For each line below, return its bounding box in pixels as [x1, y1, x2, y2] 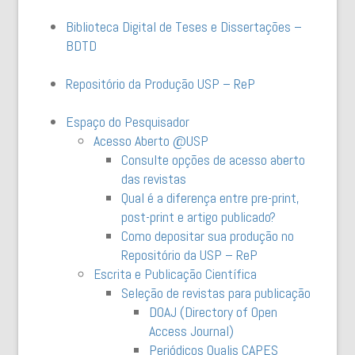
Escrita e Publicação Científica [94, 265, 258, 283]
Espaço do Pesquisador [66, 113, 190, 131]
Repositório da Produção [66, 74, 198, 93]
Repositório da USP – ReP [121, 246, 258, 264]
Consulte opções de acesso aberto [121, 151, 306, 169]
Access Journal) [149, 322, 235, 340]
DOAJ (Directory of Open [149, 303, 278, 321]
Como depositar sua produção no [121, 227, 295, 245]
